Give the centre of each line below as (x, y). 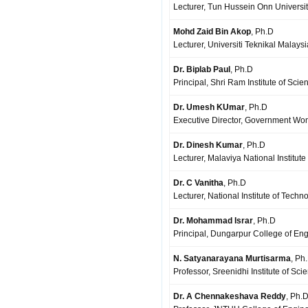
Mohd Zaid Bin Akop (212, 32)
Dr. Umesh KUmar (209, 107)
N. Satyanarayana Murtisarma (232, 258)
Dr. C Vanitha (198, 183)
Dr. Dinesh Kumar (208, 145)
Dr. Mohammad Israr (213, 221)
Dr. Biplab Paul (202, 69)
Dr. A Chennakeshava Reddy (230, 296)
